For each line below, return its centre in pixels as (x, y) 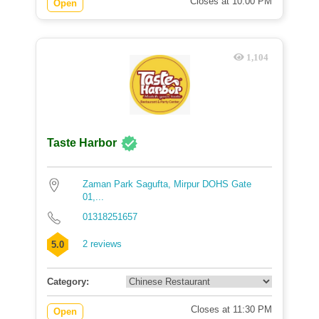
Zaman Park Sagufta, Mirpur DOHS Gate (167, 184)
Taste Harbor (82, 143)
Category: (68, 282)
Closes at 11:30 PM (231, 309)
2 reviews (102, 244)
